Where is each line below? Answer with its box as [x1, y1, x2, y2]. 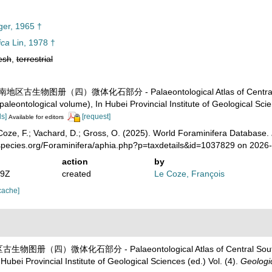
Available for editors [8, 114, 64, 120]
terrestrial [16, 54, 53, 64]
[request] [81, 112, 110, 121]
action [61, 156, 88, 166]
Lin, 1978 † [9, 38, 55, 47]
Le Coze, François [154, 168, 225, 178]
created [61, 168, 91, 178]
